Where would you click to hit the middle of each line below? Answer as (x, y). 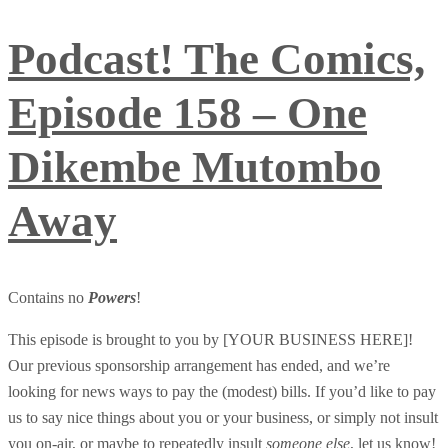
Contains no (48, 298)
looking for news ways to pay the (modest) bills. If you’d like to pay (222, 392)
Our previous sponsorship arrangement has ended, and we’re (199, 366)
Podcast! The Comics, (216, 58)
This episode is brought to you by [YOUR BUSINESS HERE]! (210, 340)
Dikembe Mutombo (195, 166)
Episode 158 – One (187, 112)
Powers (112, 298)
